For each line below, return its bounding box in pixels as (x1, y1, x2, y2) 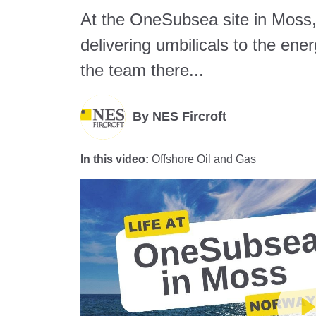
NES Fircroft (152, 109, 226, 123)
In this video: (80, 153, 149, 166)
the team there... (80, 61, 204, 80)
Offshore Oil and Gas (152, 153, 256, 166)
